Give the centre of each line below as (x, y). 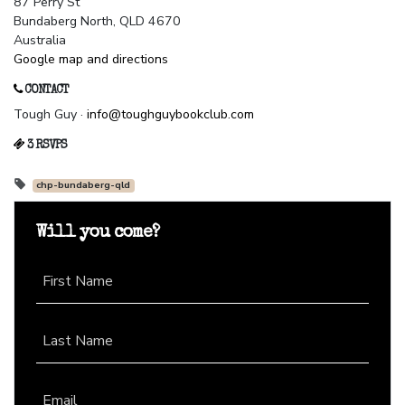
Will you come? (98, 234)
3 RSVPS (46, 146)
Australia (40, 41)
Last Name (78, 341)
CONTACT (45, 91)
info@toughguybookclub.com (170, 115)
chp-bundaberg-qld (84, 185)
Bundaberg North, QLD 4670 (97, 22)
